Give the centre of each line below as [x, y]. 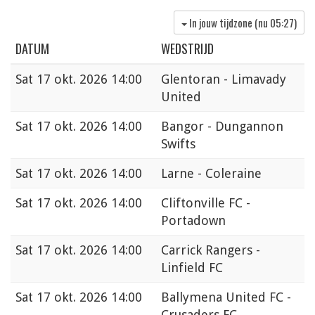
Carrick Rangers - [211, 250]
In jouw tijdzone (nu [230, 23]
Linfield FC [192, 268]
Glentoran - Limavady [224, 79]
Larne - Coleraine [211, 174]
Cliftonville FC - [206, 203]
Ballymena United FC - [226, 297]
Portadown [193, 221]
